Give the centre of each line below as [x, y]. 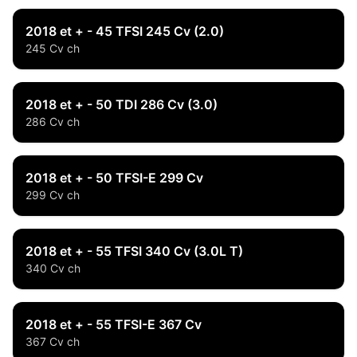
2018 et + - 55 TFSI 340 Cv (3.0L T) [134, 251]
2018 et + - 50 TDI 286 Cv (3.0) [122, 104]
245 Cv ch [53, 48]
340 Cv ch [53, 268]
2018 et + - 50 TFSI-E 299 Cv [114, 178]
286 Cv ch [53, 122]
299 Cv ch [53, 195]
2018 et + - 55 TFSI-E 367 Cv [114, 324]
